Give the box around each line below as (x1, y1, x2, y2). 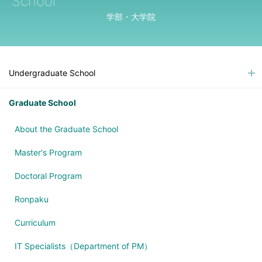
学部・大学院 (106, 12, 156, 22)
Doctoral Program (15, 170, 82, 181)
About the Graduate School (15, 123, 118, 134)
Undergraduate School (9, 67, 95, 78)
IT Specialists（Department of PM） (15, 240, 152, 251)
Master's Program (15, 147, 82, 157)
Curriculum (15, 217, 56, 227)
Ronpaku (15, 194, 49, 204)
